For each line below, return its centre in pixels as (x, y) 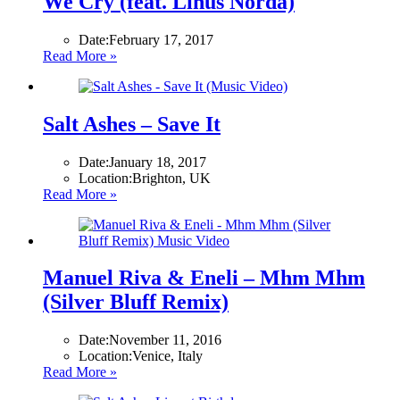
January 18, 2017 (158, 162)
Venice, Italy (167, 356)
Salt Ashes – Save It (132, 124)
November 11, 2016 (165, 340)
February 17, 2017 (161, 39)
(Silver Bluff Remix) (136, 302)
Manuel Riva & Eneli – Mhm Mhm (204, 278)
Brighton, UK (171, 178)
